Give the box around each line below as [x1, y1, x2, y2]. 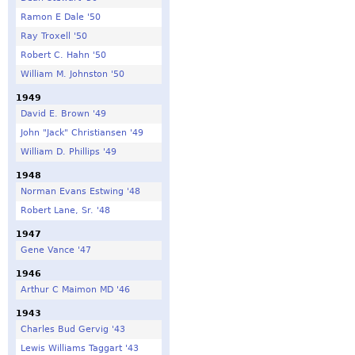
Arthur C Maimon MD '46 [20, 284, 130, 295]
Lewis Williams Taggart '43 [20, 342, 139, 353]
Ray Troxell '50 [20, 30, 87, 41]
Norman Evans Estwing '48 [20, 185, 140, 197]
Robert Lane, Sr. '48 [20, 204, 110, 216]
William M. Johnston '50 [20, 68, 124, 79]
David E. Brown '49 [20, 108, 106, 119]
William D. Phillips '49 [20, 146, 116, 157]
